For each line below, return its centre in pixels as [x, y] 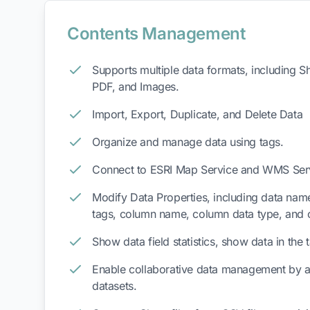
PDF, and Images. [136, 86]
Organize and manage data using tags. [188, 142]
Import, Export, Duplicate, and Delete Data [198, 114]
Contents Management [156, 34]
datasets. [115, 286]
